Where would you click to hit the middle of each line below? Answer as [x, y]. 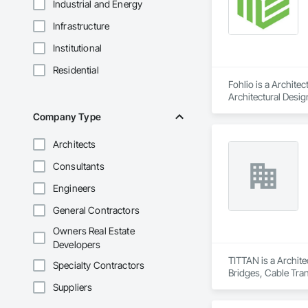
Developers [77, 245]
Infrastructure [81, 26]
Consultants [79, 166]
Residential [76, 70]
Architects [75, 144]
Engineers [75, 188]
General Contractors [96, 210]
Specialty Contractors [99, 265]
